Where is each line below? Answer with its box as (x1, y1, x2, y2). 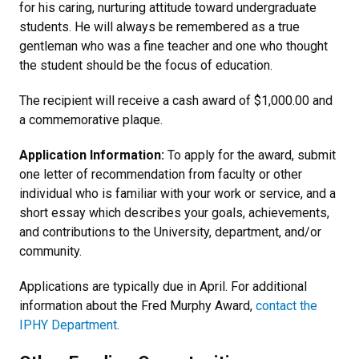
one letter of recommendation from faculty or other (19, 167, 302, 182)
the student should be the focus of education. (19, 58, 272, 73)
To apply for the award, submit (164, 147, 336, 163)
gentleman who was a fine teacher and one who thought (19, 38, 328, 54)
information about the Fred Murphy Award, (19, 298, 256, 313)
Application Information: (19, 147, 164, 163)
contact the (256, 298, 317, 313)
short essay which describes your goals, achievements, (19, 205, 329, 220)
